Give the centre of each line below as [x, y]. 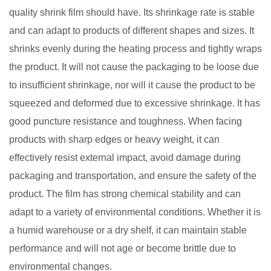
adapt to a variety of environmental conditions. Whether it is [135, 212]
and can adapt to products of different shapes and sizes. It [132, 31]
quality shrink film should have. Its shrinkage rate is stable [132, 12]
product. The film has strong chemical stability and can [125, 194]
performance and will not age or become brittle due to [122, 248]
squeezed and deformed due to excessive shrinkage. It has [135, 103]
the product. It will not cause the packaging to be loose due [134, 67]
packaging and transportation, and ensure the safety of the [133, 176]
